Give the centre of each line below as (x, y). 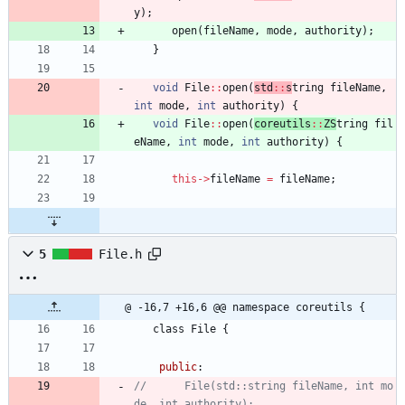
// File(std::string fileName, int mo (264, 386)
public (178, 367)
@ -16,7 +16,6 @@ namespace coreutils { (245, 308)
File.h (120, 254)
